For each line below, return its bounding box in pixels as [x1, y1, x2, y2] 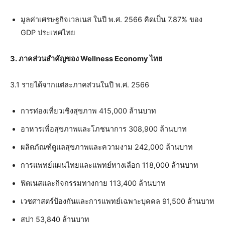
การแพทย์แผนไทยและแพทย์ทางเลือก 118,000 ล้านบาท [21, 160, 198, 170]
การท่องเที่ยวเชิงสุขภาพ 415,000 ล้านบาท [21, 106, 156, 116]
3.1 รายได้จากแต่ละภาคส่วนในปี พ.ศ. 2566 [10, 80, 149, 89]
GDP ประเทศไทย [21, 28, 75, 37]
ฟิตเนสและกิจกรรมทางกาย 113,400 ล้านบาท [21, 178, 166, 188]
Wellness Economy [80, 54, 150, 63]
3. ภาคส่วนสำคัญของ [10, 54, 80, 63]
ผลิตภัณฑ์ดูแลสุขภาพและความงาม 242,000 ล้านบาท [21, 142, 193, 152]
